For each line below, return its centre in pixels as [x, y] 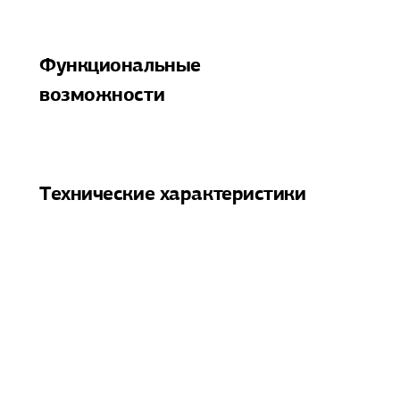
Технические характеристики [173, 193]
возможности [102, 94]
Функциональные [120, 64]
